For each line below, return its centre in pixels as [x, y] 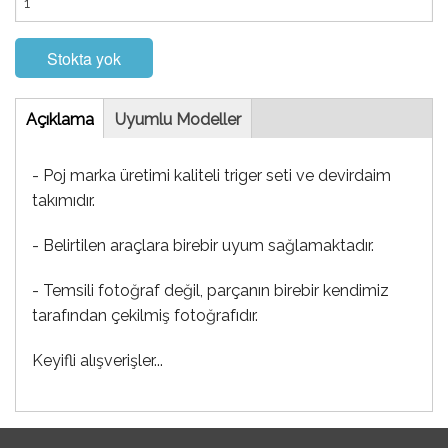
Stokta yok [84, 59]
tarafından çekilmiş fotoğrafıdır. [145, 316]
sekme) [120, 145]
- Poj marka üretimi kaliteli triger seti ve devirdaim [211, 176]
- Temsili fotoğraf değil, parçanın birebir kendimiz [210, 291]
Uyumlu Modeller [177, 120]
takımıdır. [63, 201]
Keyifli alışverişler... [97, 361]
